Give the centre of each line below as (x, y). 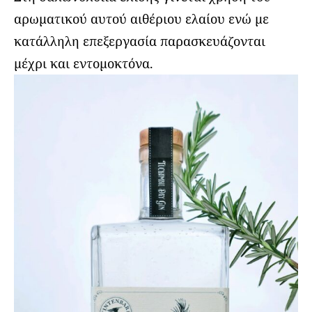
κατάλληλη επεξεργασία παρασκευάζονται (140, 41)
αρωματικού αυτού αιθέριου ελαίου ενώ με (141, 19)
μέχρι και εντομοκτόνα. (84, 64)
